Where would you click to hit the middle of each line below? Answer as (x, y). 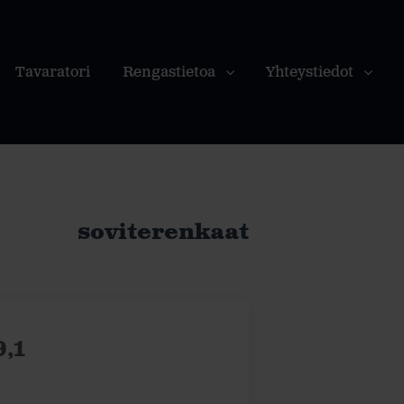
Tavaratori (53, 73)
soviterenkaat (163, 233)
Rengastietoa (169, 73)
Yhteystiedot (310, 73)
